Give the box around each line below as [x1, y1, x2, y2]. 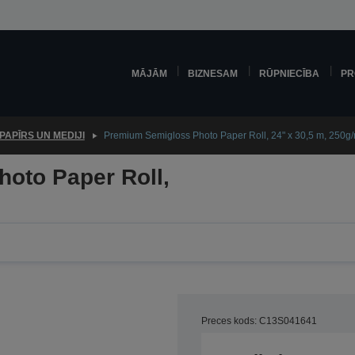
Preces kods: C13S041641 [201, 315, 317, 326]
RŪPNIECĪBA [259, 68, 320, 78]
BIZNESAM [188, 68, 239, 78]
